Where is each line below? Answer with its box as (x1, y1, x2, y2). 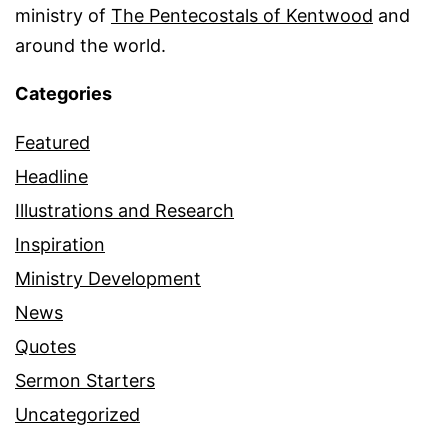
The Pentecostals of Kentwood (111, 5, 373, 27)
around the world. (15, 35, 166, 57)
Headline (15, 166, 88, 188)
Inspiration (15, 234, 105, 256)
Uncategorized (15, 404, 140, 426)
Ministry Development (15, 268, 201, 290)
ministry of (15, 5, 111, 27)
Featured (15, 132, 90, 154)
